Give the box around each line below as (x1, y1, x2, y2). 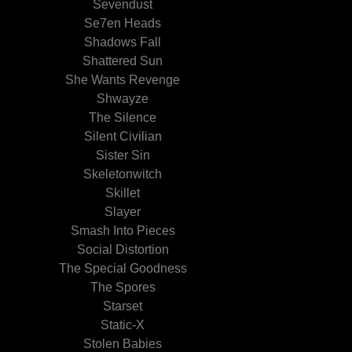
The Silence (89, 111, 156, 124)
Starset (103, 299, 142, 313)
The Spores (90, 280, 156, 294)
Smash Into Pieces (70, 224, 175, 237)
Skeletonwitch (83, 167, 162, 181)
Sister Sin (95, 148, 150, 162)
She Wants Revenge (65, 73, 180, 86)
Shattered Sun (82, 54, 163, 68)
